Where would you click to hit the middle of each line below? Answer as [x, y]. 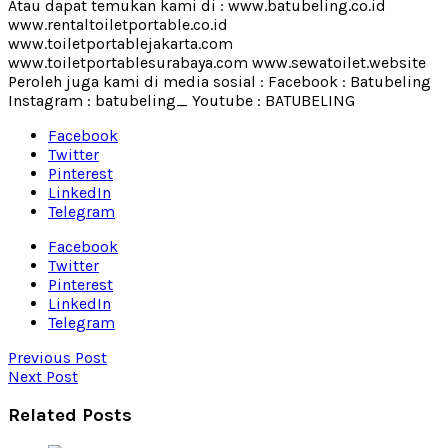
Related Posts [70, 415]
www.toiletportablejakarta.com [120, 43]
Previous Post [57, 357]
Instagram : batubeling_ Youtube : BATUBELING [181, 100]
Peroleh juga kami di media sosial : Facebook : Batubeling [219, 81]
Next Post [43, 376]
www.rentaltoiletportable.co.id [118, 24]
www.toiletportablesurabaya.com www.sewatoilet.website [217, 62]
